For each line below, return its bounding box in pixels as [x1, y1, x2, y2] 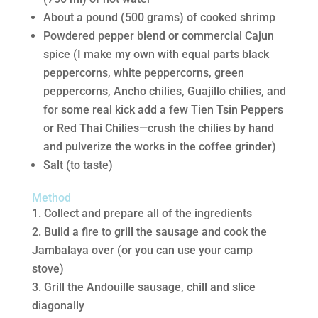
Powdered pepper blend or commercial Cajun [43, 29, 274, 43]
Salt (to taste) [43, 158, 113, 172]
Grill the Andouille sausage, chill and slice [43, 280, 256, 294]
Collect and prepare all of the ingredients [43, 207, 252, 220]
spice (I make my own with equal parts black [43, 48, 269, 61]
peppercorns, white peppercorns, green [43, 66, 244, 79]
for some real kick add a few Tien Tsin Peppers [43, 103, 283, 116]
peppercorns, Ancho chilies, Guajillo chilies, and [43, 84, 286, 98]
